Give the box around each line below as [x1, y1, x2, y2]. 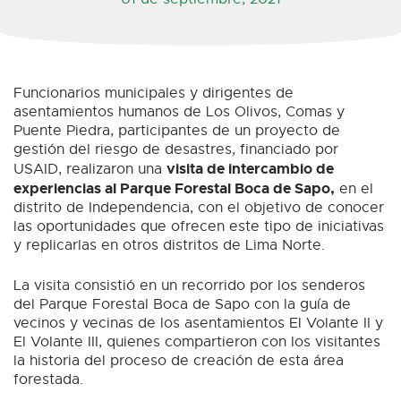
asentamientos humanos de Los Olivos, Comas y [13, 102, 345, 121]
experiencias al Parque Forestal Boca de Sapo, [13, 178, 335, 198]
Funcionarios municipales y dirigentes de [13, 83, 294, 102]
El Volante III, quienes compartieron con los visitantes [13, 332, 380, 351]
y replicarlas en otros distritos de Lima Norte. [13, 235, 325, 254]
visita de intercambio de [166, 158, 334, 178]
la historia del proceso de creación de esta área [13, 351, 344, 370]
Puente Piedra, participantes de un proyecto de [13, 121, 340, 140]
